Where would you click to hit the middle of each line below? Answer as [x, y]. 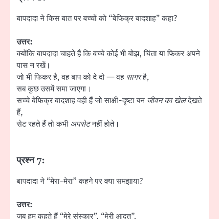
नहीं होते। [105, 124]
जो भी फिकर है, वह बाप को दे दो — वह [71, 77]
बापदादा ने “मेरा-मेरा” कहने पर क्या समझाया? [80, 182]
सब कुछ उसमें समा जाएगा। [54, 89]
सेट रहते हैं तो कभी [44, 124]
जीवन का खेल [166, 101]
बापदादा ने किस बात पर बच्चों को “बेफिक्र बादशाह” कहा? [97, 19]
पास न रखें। [34, 66]
